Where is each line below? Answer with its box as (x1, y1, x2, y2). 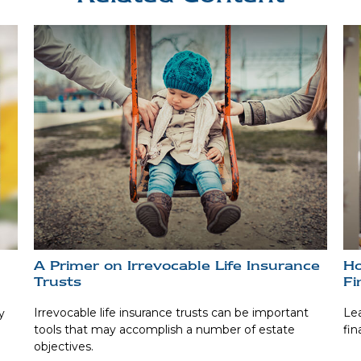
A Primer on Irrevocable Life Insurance (34, 257, 321, 273)
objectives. (34, 338, 94, 354)
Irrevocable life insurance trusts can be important (34, 305, 309, 320)
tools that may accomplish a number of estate (34, 322, 296, 337)
